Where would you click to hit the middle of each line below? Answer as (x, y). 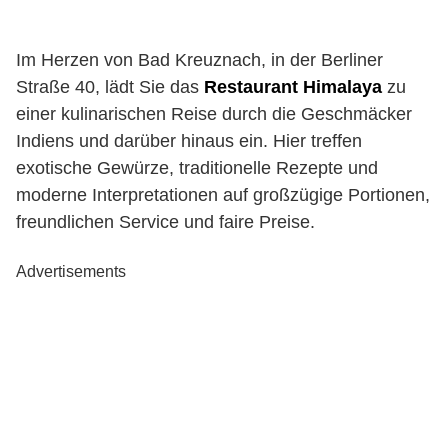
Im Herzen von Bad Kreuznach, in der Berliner (199, 60)
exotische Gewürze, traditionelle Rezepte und (197, 168)
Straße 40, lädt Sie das (110, 87)
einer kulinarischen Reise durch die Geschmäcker (214, 114)
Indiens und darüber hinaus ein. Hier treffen (189, 141)
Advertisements (71, 271)
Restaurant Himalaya (293, 87)
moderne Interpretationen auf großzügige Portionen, (223, 195)
